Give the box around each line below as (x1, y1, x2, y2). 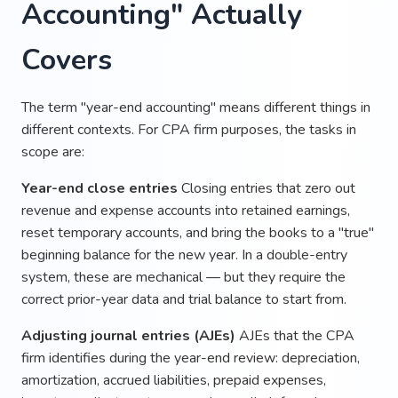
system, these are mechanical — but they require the (21, 267, 346, 287)
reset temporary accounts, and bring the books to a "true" (21, 222, 374, 243)
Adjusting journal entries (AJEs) (21, 325, 235, 346)
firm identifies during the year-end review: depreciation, (21, 347, 360, 368)
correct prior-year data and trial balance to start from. (21, 289, 346, 309)
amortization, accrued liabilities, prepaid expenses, (21, 370, 326, 390)
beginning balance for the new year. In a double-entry (21, 244, 347, 265)
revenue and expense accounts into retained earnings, (21, 200, 350, 220)
